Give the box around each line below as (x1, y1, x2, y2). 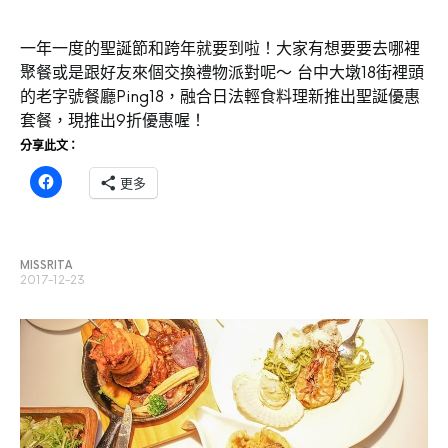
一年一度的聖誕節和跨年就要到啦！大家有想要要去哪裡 (20, 39, 420, 59)
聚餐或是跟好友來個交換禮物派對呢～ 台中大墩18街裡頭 (20, 63, 424, 83)
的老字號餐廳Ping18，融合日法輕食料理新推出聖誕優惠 (20, 87, 420, 107)
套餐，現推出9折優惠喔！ (20, 111, 206, 131)
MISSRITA (20, 259, 72, 272)
